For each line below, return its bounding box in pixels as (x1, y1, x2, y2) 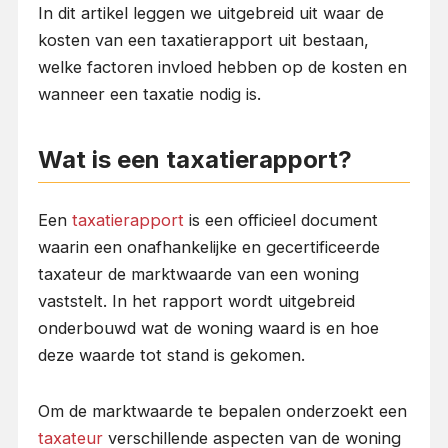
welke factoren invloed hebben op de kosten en (37, 56, 407, 77)
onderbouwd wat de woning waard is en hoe (37, 317, 379, 338)
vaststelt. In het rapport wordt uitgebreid (37, 290, 355, 311)
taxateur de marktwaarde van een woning (37, 263, 359, 284)
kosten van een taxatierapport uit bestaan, (37, 29, 369, 50)
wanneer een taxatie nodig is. (37, 83, 261, 104)
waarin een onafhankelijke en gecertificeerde (37, 236, 380, 257)
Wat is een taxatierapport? (37, 144, 352, 174)
